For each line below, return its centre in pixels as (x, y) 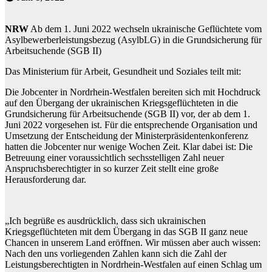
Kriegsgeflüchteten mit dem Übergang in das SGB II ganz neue (126, 231)
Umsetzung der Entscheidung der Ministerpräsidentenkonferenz (127, 135)
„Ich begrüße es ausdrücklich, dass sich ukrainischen (105, 220)
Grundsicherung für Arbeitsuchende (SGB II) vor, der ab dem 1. (127, 114)
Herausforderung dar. (46, 179)
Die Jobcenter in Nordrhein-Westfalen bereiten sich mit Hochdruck (133, 92)
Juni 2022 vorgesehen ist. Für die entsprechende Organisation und (131, 124)
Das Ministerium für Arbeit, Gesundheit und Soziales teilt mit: (123, 71)
